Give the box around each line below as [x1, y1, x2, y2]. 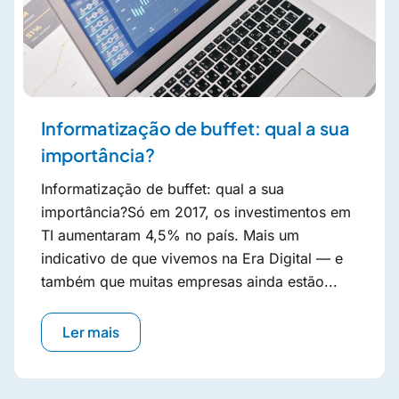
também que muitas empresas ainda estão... [41, 273, 338, 290]
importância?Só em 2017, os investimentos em [41, 203, 351, 221]
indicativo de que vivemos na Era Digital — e [41, 249, 343, 267]
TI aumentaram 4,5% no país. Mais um [41, 226, 299, 244]
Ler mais [62, 322, 119, 341]
